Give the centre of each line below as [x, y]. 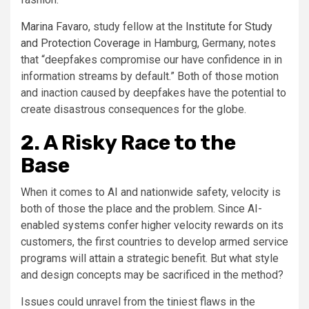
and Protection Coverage [80, 43]
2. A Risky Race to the [128, 143]
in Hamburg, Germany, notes [208, 43]
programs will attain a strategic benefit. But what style [150, 259]
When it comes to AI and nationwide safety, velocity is [151, 192]
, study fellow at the [137, 27]
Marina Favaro [54, 27]
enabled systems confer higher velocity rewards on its [152, 226]
